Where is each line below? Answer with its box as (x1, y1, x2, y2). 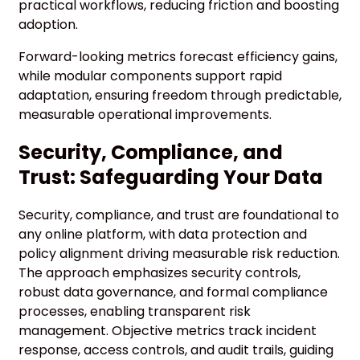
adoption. (18, 14, 78, 34)
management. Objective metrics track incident (18, 321, 317, 341)
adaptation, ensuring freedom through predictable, (18, 85, 342, 104)
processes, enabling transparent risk (18, 302, 251, 321)
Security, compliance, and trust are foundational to (18, 206, 339, 225)
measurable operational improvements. (18, 104, 272, 124)
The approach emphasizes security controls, (18, 264, 301, 283)
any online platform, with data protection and (18, 225, 307, 244)
